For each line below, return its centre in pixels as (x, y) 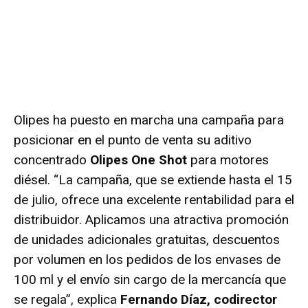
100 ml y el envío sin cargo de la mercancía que (150, 279)
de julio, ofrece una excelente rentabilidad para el (154, 199)
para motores (228, 159)
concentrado (52, 159)
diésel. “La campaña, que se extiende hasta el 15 (153, 179)
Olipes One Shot (139, 159)
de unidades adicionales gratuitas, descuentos (147, 239)
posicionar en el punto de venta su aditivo (133, 140)
